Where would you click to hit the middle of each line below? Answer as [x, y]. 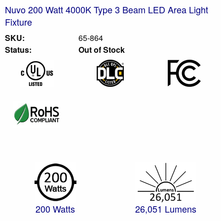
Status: [18, 49]
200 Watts [55, 208]
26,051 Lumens [166, 208]
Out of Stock [102, 49]
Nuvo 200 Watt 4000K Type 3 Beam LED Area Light [107, 9]
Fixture [18, 21]
